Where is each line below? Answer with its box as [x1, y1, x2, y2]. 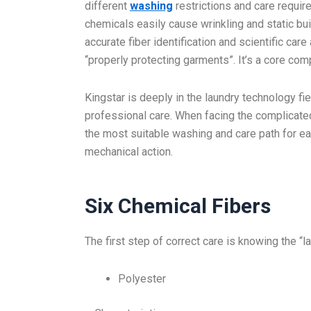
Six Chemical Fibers [85, 194, 271, 218]
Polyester [118, 272, 166, 285]
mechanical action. [85, 145, 173, 158]
